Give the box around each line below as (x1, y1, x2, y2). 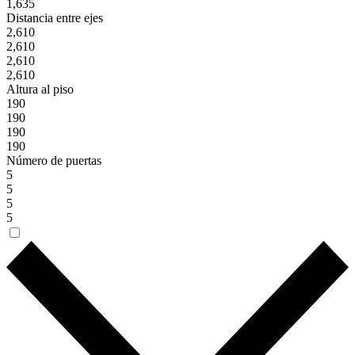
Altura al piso (6, 82, 74, 97)
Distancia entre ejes (6, 11, 103, 25)
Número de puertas (6, 154, 101, 168)
